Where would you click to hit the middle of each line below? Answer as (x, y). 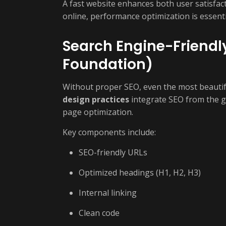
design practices (96, 99)
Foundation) (108, 64)
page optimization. (98, 112)
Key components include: (109, 132)
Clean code (99, 213)
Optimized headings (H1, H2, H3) (140, 173)
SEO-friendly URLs (113, 152)
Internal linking (108, 193)
